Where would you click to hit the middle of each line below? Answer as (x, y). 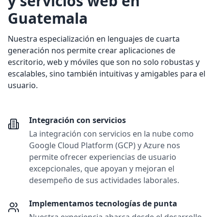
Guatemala (48, 18)
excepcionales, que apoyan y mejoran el (102, 169)
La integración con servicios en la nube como (111, 134)
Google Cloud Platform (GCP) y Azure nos (105, 145)
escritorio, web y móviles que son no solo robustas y (104, 62)
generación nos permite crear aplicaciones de (92, 50)
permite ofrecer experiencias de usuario (103, 157)
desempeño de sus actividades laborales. (104, 180)
